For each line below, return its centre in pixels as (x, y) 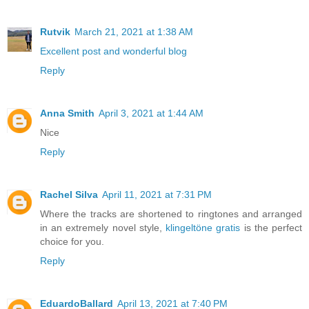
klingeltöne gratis (203, 227)
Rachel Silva (69, 194)
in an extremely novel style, (103, 227)
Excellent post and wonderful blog (113, 51)
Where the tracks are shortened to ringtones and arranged (171, 213)
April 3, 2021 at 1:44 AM (151, 113)
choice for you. (72, 241)
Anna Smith (67, 113)
